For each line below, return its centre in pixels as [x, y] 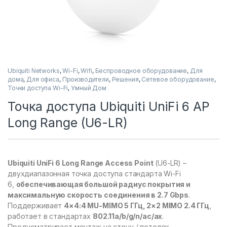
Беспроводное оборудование [141, 70]
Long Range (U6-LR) [68, 122]
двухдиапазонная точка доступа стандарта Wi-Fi [94, 173]
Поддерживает [36, 205]
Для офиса [43, 79]
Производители [85, 79]
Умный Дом [89, 88]
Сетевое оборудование [178, 79]
